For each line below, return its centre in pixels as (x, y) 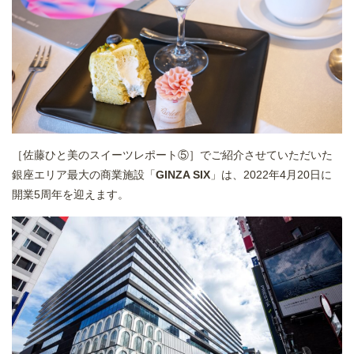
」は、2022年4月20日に (271, 174)
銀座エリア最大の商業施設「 (84, 174)
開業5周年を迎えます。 (70, 194)
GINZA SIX (183, 174)
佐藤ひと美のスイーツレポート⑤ (106, 154)
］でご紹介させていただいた (261, 154)
